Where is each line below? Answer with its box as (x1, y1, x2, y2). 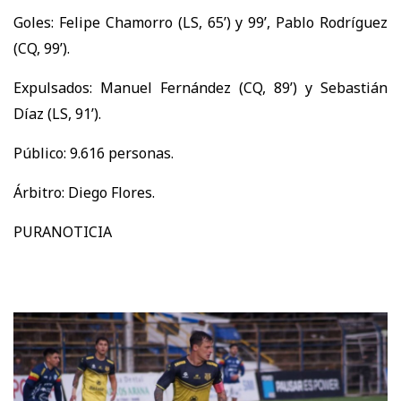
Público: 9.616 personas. (13, 142, 174, 163)
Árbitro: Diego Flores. (13, 182, 155, 202)
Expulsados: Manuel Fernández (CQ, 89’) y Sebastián (13, 77, 388, 98)
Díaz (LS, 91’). (13, 103, 101, 124)
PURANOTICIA (13, 221, 112, 242)
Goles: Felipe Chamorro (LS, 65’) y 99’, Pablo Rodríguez (13, 12, 388, 32)
